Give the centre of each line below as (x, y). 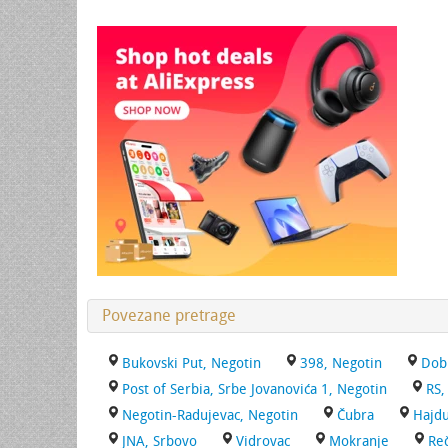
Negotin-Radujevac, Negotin (210, 415)
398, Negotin (341, 363)
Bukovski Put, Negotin (191, 363)
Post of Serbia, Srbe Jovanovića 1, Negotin (254, 389)
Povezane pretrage (169, 315)
